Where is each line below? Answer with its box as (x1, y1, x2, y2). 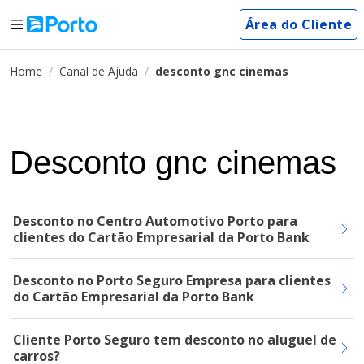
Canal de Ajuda (59, 63, 138, 79)
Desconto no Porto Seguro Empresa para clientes (13, 271, 331, 289)
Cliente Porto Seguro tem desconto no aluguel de (13, 331, 336, 349)
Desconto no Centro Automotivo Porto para (13, 212, 297, 230)
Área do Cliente (245, 15, 352, 33)
